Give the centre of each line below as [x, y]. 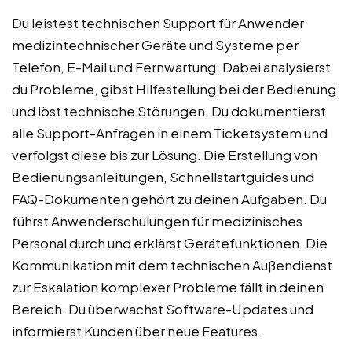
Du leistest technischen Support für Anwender [158, 23]
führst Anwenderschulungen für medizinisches [157, 221]
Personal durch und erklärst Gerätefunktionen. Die [170, 243]
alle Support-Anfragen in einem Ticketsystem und [170, 133]
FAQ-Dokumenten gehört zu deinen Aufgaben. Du [169, 199]
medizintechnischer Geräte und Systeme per [155, 45]
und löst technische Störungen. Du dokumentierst [169, 111]
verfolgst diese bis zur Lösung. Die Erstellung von [165, 155]
